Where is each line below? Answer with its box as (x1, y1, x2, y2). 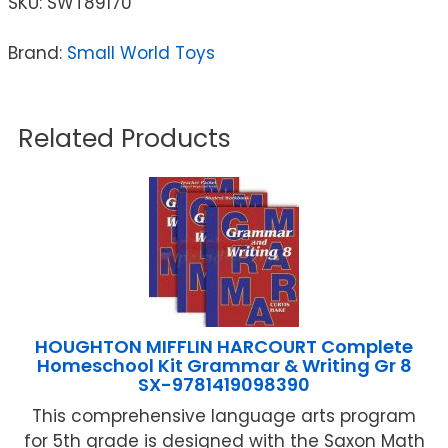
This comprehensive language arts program (32, 403, 416, 428)
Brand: (8, 40, 67, 65)
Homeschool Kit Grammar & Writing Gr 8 (36, 352, 412, 378)
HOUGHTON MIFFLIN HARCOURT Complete (35, 333, 413, 359)
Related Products (18, 120, 231, 156)
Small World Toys (67, 40, 215, 65)
